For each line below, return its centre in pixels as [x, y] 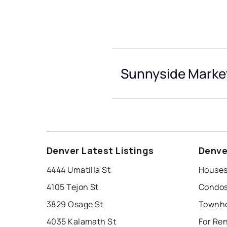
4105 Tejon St [73, 187]
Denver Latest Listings [100, 151]
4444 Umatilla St [79, 170]
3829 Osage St [75, 204]
